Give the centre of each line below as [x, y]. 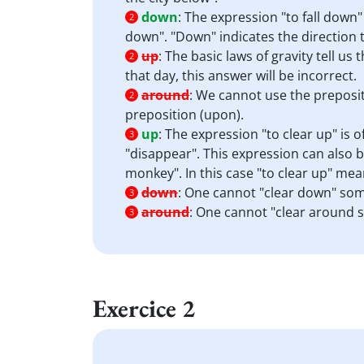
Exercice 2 [144, 308]
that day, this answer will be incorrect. [241, 76]
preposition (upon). [184, 115]
